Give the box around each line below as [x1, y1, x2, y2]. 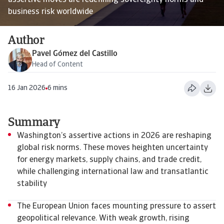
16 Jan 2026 [8, 84, 45, 92]
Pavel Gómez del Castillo [32, 50, 117, 58]
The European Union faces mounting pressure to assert [17, 202, 216, 210]
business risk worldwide [8, 8, 93, 16]
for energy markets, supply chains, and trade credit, [17, 156, 201, 164]
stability [17, 180, 47, 188]
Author [8, 35, 44, 47]
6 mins [47, 84, 67, 92]
